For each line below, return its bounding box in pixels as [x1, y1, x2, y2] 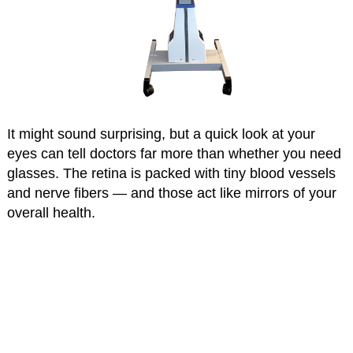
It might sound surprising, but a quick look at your [6, 125, 315, 142]
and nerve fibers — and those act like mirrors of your [6, 184, 336, 201]
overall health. [6, 204, 95, 221]
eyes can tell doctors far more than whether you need [6, 145, 341, 162]
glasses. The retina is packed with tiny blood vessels [6, 165, 336, 181]
